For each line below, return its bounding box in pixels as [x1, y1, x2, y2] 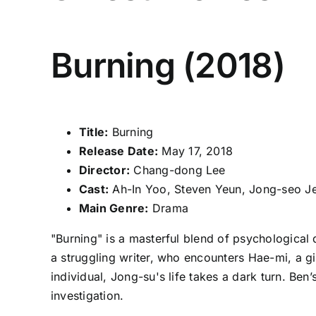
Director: [78, 162, 130, 177]
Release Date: [78, 143, 159, 158]
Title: [78, 124, 109, 139]
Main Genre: [78, 200, 149, 215]
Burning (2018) [50, 44, 285, 86]
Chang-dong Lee [130, 162, 226, 177]
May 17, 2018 [158, 143, 233, 158]
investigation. [50, 288, 124, 303]
